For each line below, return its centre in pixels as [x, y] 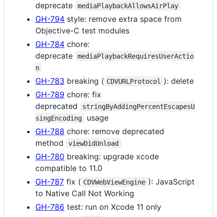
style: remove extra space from [123, 19]
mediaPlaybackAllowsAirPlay [128, 6]
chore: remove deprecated [114, 131]
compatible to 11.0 [69, 168]
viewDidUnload [94, 143]
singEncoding [59, 118]
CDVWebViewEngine [115, 182]
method [51, 143]
